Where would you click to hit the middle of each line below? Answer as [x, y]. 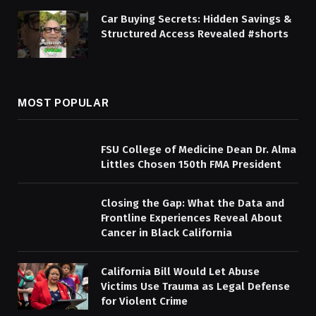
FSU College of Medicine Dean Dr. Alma [199, 149]
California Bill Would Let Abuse [180, 271]
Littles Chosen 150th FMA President [191, 164]
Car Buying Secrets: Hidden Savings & [196, 19]
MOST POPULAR [63, 102]
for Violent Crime [144, 301]
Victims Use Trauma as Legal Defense [195, 286]
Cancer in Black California [166, 232]
